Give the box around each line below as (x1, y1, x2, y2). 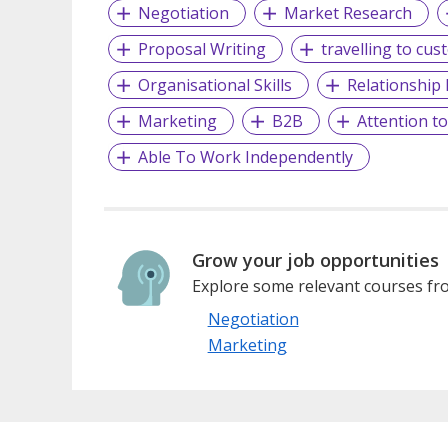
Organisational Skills (137, 74, 292, 97)
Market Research (283, 2, 412, 25)
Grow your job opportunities (191, 248, 439, 273)
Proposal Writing (137, 38, 266, 61)
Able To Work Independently (137, 146, 353, 169)
